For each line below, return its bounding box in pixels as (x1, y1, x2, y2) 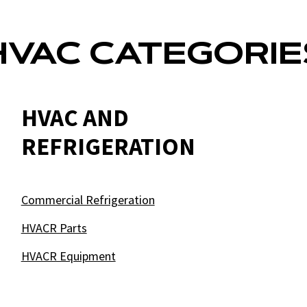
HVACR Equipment (21, 248, 116, 264)
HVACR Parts (21, 220, 87, 236)
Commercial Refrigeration (21, 192, 155, 208)
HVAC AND (21, 103, 129, 133)
